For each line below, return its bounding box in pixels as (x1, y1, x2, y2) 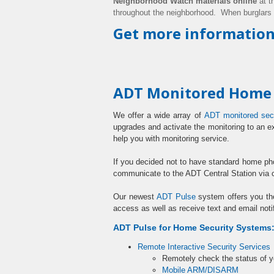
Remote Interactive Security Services (138, 242, 270, 251)
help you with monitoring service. (113, 134, 229, 143)
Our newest (113, 192, 157, 201)
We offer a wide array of (113, 111, 204, 120)
